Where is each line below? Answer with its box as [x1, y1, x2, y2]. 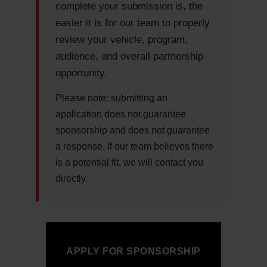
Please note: [55, 93, 108, 103]
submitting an [108, 93, 167, 103]
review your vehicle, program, [55, 34, 188, 45]
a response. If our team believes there [55, 141, 213, 151]
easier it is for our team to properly [55, 17, 210, 29]
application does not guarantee [55, 109, 186, 119]
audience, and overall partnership [55, 51, 203, 62]
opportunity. [55, 67, 107, 79]
